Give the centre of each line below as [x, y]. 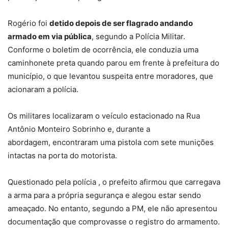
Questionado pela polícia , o [57, 182]
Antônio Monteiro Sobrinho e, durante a [79, 129]
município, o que [38, 76]
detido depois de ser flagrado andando [121, 23]
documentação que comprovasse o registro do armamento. [114, 222]
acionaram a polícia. [43, 90]
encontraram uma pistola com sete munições [133, 142]
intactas [22, 156]
